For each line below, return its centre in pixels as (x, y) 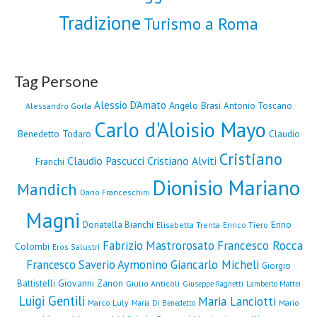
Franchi (50, 162)
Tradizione (100, 23)
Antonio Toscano (258, 106)
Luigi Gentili (51, 301)
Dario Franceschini (115, 192)
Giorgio (276, 266)
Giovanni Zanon (90, 283)
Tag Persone (56, 81)
